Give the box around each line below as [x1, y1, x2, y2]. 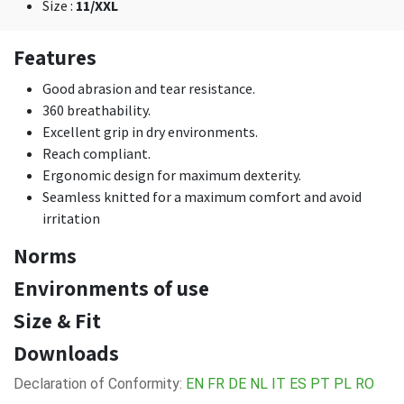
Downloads [14, 339, 119, 367]
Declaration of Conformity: [14, 375, 186, 392]
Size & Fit [14, 307, 101, 335]
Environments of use [14, 274, 209, 302]
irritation [42, 209, 100, 227]
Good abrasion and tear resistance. [42, 79, 258, 97]
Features [14, 43, 133, 71]
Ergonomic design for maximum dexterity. [42, 166, 304, 184]
